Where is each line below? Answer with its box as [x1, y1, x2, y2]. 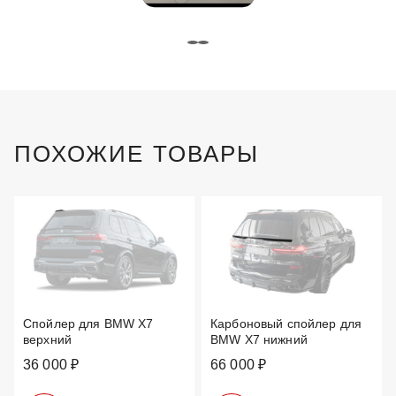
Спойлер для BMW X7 [23, 316, 154, 331]
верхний [23, 331, 72, 346]
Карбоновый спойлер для [210, 316, 362, 331]
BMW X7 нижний [210, 331, 308, 346]
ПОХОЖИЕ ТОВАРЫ [14, 140, 260, 167]
